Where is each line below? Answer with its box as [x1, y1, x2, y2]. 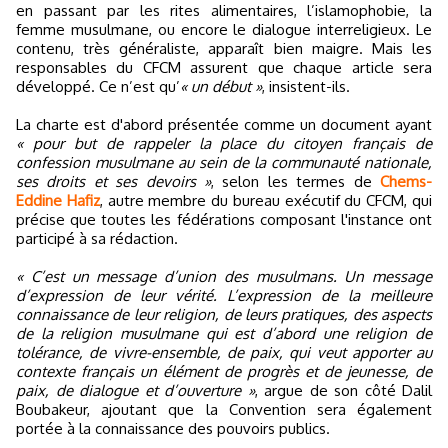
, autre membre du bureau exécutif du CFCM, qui [99, 190, 433, 210]
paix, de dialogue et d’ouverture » [16, 380, 255, 400]
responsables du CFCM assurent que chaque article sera [16, 57, 432, 77]
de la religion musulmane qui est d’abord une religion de [16, 323, 432, 343]
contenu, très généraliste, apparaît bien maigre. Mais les [16, 38, 432, 58]
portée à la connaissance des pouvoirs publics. [16, 418, 330, 438]
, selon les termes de [211, 171, 380, 191]
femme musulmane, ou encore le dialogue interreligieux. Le [16, 19, 432, 39]
